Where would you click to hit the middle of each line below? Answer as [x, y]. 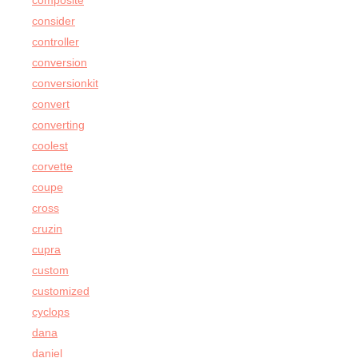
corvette [52, 167]
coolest [50, 146]
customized [61, 291]
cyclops [51, 312]
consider [54, 21]
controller [56, 42]
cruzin [47, 229]
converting [58, 125]
